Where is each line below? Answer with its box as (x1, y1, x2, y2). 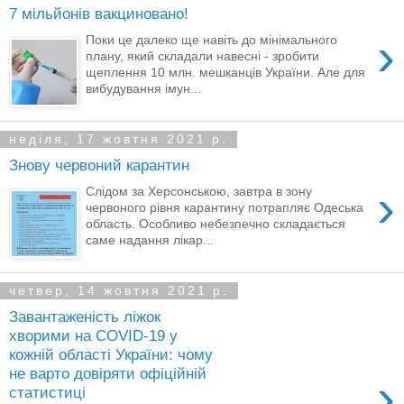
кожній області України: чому (9, 345, 213, 364)
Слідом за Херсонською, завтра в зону (86, 183, 313, 198)
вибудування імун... (86, 80, 202, 96)
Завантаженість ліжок (9, 308, 161, 326)
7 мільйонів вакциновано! (9, 5, 188, 23)
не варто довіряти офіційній (9, 364, 207, 383)
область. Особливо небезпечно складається (86, 216, 346, 231)
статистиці (9, 383, 86, 402)
